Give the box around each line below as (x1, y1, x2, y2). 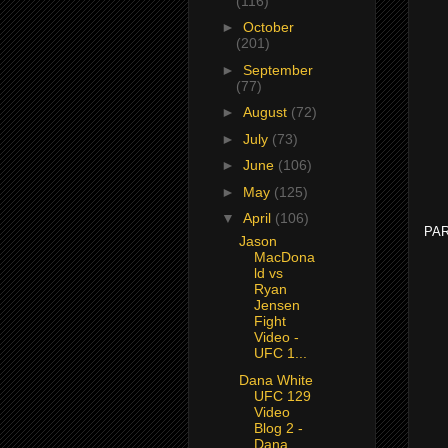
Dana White (238, 371, 313, 388)
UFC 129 (253, 387, 311, 404)
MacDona (253, 249, 315, 266)
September (242, 61, 313, 78)
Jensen (253, 297, 300, 314)
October (242, 19, 294, 36)
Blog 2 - (253, 419, 303, 436)
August (242, 104, 291, 121)
